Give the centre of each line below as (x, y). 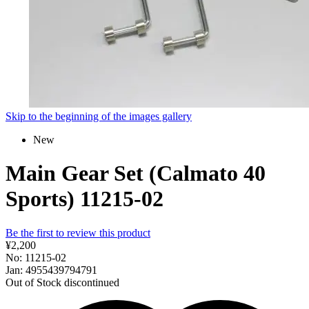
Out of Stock (33, 282)
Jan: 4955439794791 (51, 270)
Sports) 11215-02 (84, 199)
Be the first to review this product (78, 232)
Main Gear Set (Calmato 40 (136, 173)
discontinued (92, 282)
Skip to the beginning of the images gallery (99, 116)
